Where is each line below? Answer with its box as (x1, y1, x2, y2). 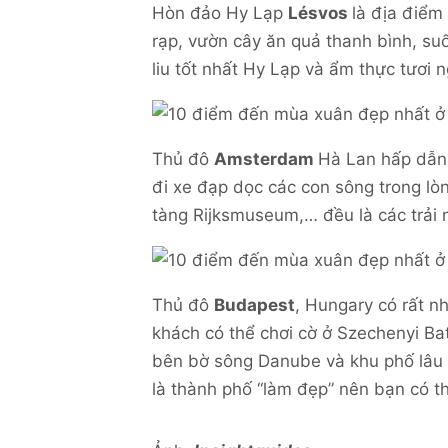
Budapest (214, 294, 295, 315)
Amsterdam (214, 148, 318, 169)
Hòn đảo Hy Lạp (152, 2, 288, 23)
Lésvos (288, 2, 352, 23)
